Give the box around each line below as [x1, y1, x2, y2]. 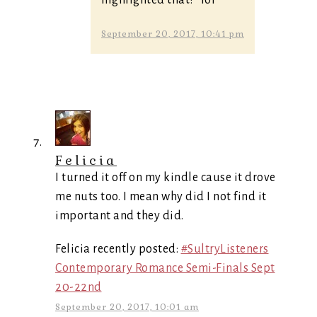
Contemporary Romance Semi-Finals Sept [55, 261, 275, 275]
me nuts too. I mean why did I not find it [55, 190, 267, 203]
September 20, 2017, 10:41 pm [101, 28, 244, 40]
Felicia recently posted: [55, 242, 181, 255]
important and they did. [55, 209, 184, 222]
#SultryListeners [180, 242, 269, 255]
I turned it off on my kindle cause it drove [55, 171, 276, 184]
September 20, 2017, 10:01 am [55, 301, 199, 313]
